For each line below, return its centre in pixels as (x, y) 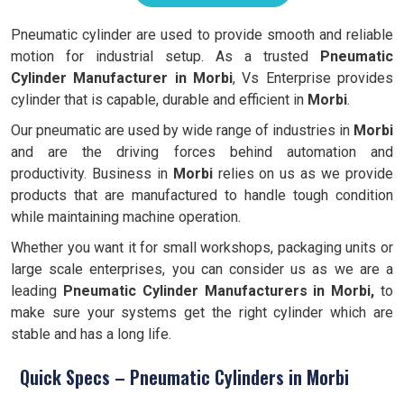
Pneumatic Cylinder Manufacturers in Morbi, (219, 291)
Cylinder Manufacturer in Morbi (122, 78)
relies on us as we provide (303, 174)
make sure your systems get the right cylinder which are (202, 312)
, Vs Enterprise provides (313, 78)
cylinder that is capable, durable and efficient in (159, 100)
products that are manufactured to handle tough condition (202, 195)
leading (37, 291)
